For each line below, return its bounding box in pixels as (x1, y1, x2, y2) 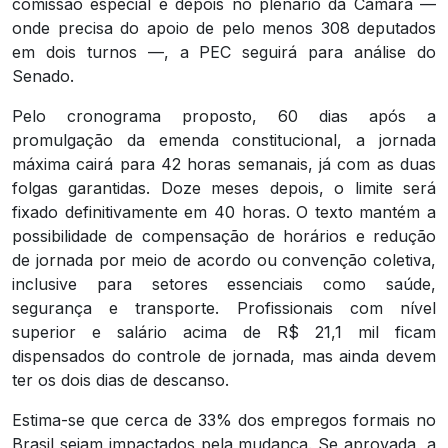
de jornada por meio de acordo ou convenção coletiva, (12, 250, 436, 271)
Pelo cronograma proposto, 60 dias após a (12, 106, 436, 127)
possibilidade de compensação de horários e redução (12, 226, 436, 247)
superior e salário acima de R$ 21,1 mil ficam (12, 322, 436, 343)
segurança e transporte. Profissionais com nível (12, 298, 436, 319)
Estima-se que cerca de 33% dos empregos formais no (12, 410, 436, 431)
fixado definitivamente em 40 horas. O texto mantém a (12, 202, 436, 223)
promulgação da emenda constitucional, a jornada (12, 130, 436, 151)
